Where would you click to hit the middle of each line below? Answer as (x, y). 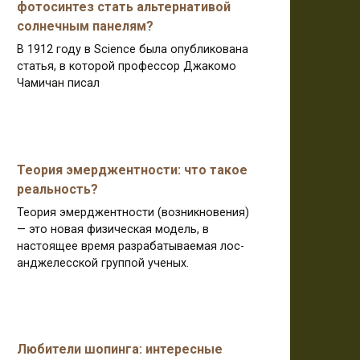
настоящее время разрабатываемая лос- (131, 246)
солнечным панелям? (85, 27)
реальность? (57, 189)
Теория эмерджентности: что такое (132, 170)
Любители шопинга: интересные (120, 350)
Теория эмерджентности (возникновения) (133, 212)
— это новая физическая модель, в (113, 229)
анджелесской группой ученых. (103, 263)
